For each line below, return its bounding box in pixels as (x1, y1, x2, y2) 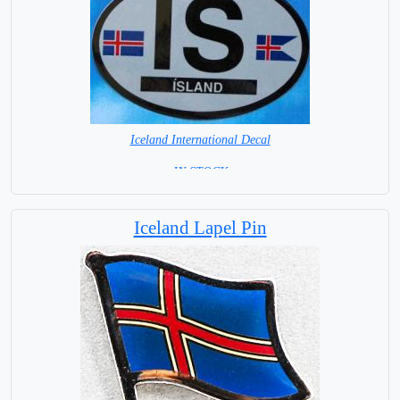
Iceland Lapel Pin (133, 217, 267, 238)
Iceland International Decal (129, 133, 271, 147)
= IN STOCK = (161, 165, 239, 179)
